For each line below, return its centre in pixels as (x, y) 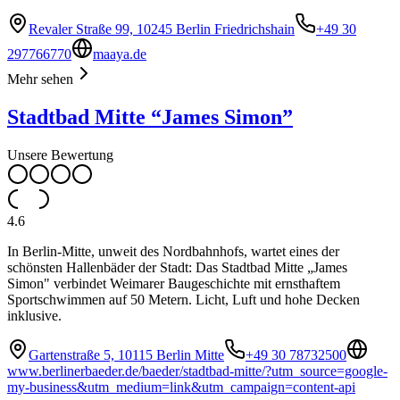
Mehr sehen (40, 79)
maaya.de (120, 54)
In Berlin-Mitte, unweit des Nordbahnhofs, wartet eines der (173, 252)
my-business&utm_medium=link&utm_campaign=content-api (181, 387)
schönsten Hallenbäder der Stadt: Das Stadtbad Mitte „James (177, 268)
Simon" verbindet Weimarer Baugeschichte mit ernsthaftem (174, 284)
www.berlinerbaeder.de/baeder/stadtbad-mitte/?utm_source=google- (197, 371)
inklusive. (34, 316)
